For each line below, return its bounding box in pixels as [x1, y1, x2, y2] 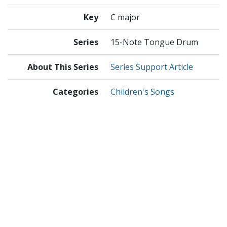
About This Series [27, 61, 98, 73]
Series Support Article [110, 61, 193, 73]
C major [110, 12, 140, 23]
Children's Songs [110, 86, 174, 98]
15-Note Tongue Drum [110, 36, 198, 48]
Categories [53, 86, 98, 98]
